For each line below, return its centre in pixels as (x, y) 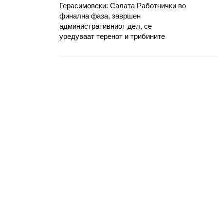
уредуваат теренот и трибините (112, 36)
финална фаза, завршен (100, 16)
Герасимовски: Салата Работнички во (123, 6)
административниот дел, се (106, 26)
